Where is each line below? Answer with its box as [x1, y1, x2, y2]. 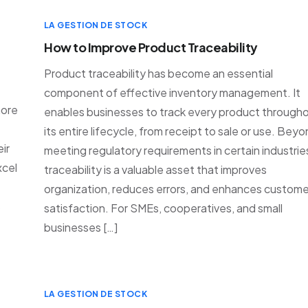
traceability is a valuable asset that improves [44, 162, 267, 177]
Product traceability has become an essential [44, 66, 273, 80]
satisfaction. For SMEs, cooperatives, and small [44, 201, 283, 215]
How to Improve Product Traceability [44, 39, 258, 55]
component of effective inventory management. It [44, 85, 300, 100]
